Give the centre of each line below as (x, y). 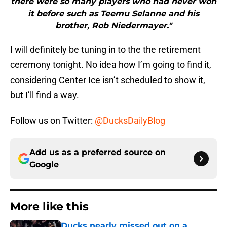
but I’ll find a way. (45, 95)
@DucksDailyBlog (130, 121)
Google (44, 165)
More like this (49, 207)
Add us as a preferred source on (98, 153)
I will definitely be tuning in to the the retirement (105, 50)
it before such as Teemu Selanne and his (113, 14)
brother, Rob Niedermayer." (113, 26)
